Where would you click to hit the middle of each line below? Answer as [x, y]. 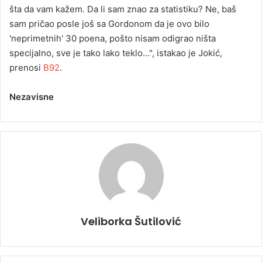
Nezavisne [32, 97]
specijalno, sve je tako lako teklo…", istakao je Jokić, [116, 53]
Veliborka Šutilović [131, 222]
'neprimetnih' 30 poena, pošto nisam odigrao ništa [113, 39]
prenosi [26, 68]
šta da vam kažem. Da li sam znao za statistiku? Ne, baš [123, 9]
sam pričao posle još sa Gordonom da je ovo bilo [109, 24]
